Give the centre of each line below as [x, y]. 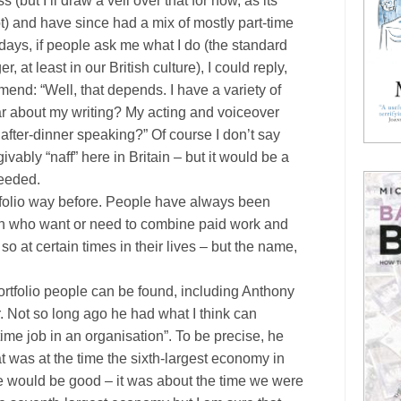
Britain [149, 157]
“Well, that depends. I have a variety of [161, 90]
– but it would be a [230, 157]
